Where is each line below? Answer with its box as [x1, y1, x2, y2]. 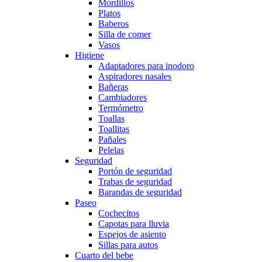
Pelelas [98, 145, 124, 155]
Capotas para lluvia [98, 219, 169, 229]
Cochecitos [98, 208, 139, 218]
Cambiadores [98, 92, 147, 102]
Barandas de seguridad [98, 187, 182, 197]
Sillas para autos [98, 240, 158, 250]
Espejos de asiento [98, 229, 166, 239]
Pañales [98, 135, 126, 144]
